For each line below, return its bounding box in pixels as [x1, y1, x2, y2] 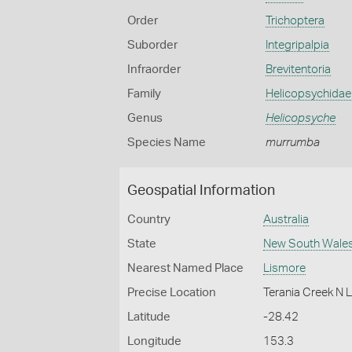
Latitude [127, 311, 170, 323]
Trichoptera [265, 15, 324, 27]
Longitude [127, 335, 181, 347]
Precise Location [127, 287, 216, 299]
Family [127, 88, 161, 100]
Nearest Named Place [127, 262, 244, 274]
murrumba [265, 137, 320, 148]
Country [127, 214, 170, 225]
